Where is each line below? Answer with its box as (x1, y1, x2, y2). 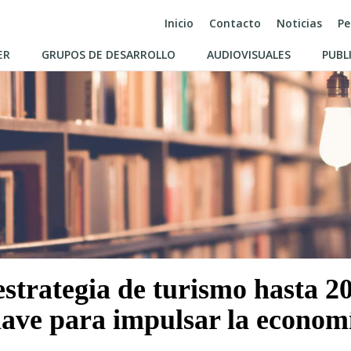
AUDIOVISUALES (207, 47, 291, 62)
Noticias (277, 16, 322, 31)
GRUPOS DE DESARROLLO (42, 47, 175, 62)
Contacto (209, 16, 261, 31)
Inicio (165, 16, 194, 31)
